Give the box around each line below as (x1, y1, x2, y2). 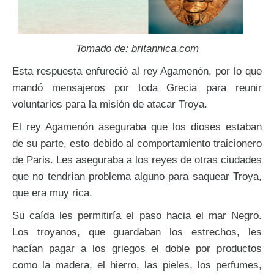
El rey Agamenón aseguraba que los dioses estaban (12, 120, 262, 133)
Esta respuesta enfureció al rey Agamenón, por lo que (12, 64, 262, 77)
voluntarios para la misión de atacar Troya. (12, 97, 207, 110)
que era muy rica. (12, 186, 92, 199)
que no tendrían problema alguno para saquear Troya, (12, 169, 262, 182)
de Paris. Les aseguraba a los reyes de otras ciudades (12, 153, 262, 166)
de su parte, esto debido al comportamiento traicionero (12, 136, 262, 149)
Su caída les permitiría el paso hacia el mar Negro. (12, 209, 262, 221)
